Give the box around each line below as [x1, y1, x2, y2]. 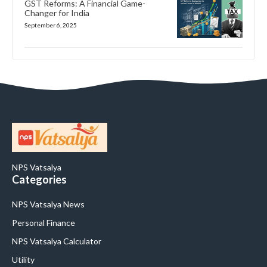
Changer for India [24, 8, 89, 18]
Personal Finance [12, 217, 75, 228]
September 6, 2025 [24, 21, 77, 29]
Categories [12, 172, 67, 186]
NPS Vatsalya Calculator [12, 235, 101, 246]
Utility [12, 254, 35, 265]
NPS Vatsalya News [12, 198, 85, 209]
